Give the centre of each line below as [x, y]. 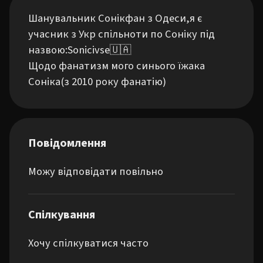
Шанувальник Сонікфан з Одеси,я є [115, 18]
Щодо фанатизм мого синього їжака [117, 66]
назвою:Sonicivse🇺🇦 [80, 50]
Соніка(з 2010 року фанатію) [97, 82]
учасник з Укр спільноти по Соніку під [122, 34]
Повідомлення [67, 143]
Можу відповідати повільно [96, 171]
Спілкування [62, 215]
